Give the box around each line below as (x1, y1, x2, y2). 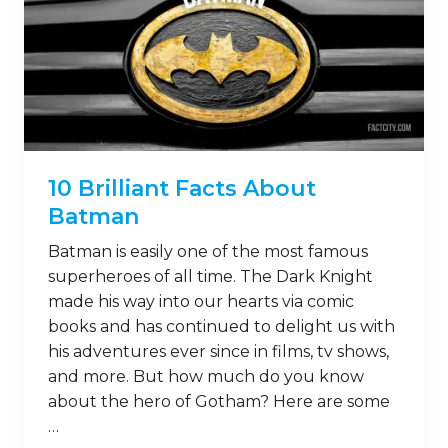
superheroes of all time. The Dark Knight (48, 266, 373, 286)
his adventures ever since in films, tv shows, (48, 341, 389, 361)
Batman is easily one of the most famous (48, 241, 368, 261)
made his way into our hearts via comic (48, 291, 354, 311)
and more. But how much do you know (48, 366, 364, 386)
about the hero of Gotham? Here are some (48, 391, 390, 411)
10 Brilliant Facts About (48, 174, 316, 202)
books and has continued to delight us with (48, 316, 395, 336)
